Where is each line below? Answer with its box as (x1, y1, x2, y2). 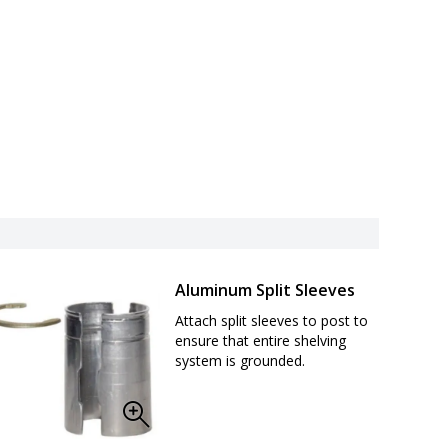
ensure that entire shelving (175, 330, 347, 350)
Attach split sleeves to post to (175, 310, 369, 330)
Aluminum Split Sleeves (175, 278, 356, 301)
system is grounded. (175, 350, 306, 370)
